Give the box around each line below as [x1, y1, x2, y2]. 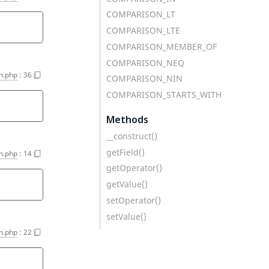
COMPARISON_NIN [106, 73, 183, 85]
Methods [106, 113, 148, 126]
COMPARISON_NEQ [106, 56, 184, 68]
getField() [106, 146, 145, 158]
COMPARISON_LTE [106, 25, 180, 36]
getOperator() [106, 162, 162, 174]
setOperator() [106, 194, 161, 206]
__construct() [106, 130, 157, 142]
